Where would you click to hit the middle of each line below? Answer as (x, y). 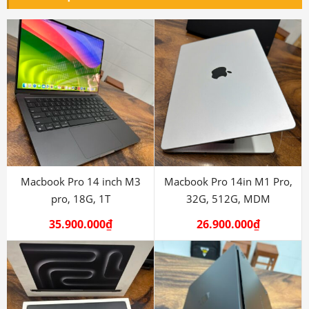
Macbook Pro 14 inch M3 (80, 181)
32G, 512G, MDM (228, 198)
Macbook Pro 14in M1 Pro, (228, 181)
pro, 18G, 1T (80, 198)
